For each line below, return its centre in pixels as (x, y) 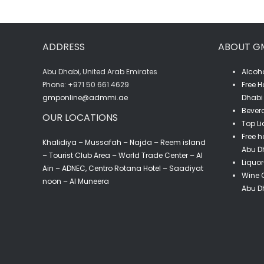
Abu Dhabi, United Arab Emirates (100, 71)
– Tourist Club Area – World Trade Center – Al (122, 155)
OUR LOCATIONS (80, 117)
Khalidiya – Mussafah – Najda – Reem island (124, 142)
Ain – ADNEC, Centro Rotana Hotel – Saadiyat (123, 168)
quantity (107, 30)
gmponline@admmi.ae (85, 97)
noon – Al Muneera (75, 181)
